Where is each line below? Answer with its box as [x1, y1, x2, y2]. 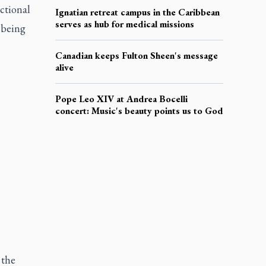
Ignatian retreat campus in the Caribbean [55, 5, 220, 18]
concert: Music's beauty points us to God [55, 104, 223, 117]
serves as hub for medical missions [55, 17, 194, 30]
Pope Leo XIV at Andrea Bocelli [55, 92, 188, 105]
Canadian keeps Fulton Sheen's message [55, 49, 218, 62]
